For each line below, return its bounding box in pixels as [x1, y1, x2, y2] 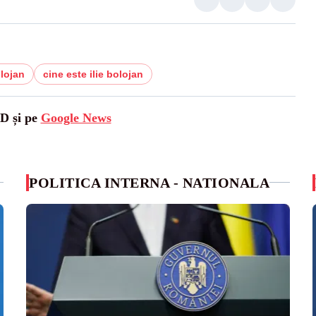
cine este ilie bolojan [42, 68, 143, 80]
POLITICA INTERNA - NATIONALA [29, 174, 270, 190]
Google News [40, 110, 111, 125]
